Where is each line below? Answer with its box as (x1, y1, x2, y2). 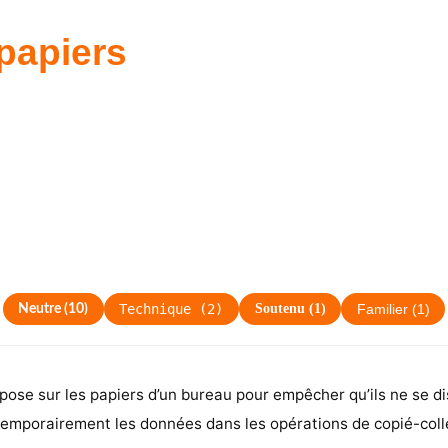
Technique (119, 301, 192, 318)
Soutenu (254, 301, 305, 317)
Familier (356, 301, 408, 317)
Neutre (18, 301, 62, 316)
